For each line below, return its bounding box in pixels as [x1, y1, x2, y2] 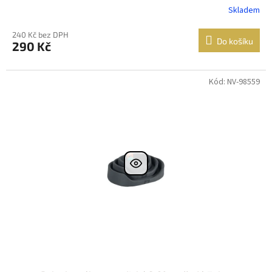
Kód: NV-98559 [209, 75, 260, 88]
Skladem [228, 4, 260, 17]
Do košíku [217, 35, 253, 46]
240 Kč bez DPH [12, 29, 69, 39]
